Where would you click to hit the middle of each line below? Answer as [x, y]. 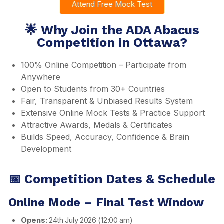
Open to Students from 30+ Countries [93, 89]
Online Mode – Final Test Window [104, 202]
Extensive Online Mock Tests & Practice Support [113, 113]
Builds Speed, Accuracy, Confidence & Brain [105, 137]
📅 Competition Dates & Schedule [112, 179]
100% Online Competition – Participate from [104, 65]
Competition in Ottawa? [112, 42]
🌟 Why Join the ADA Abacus [112, 30]
